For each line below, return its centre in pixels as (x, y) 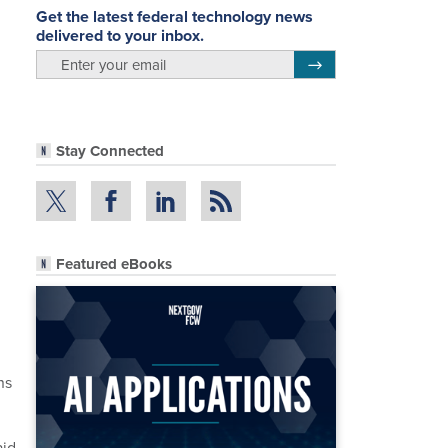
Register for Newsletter (373, 61)
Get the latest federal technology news (174, 16)
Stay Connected (110, 151)
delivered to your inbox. (120, 35)
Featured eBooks (114, 263)
